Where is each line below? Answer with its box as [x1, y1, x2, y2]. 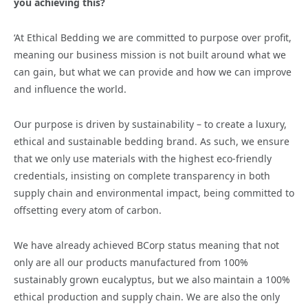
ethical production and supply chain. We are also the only [14, 289, 280, 303]
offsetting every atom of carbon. [14, 203, 162, 217]
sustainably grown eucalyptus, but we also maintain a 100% [14, 272, 290, 286]
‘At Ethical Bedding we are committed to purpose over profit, [14, 30, 291, 44]
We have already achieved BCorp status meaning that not [14, 238, 279, 252]
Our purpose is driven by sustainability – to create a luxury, [14, 117, 287, 131]
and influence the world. [14, 82, 126, 96]
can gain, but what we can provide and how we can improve [14, 65, 291, 78]
